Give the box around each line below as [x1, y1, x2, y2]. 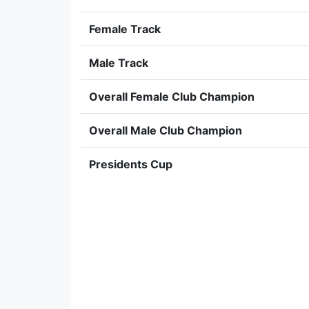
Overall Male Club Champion [89, 123, 242, 137]
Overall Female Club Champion [89, 90, 255, 103]
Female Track [89, 22, 161, 36]
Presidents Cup [89, 157, 172, 171]
